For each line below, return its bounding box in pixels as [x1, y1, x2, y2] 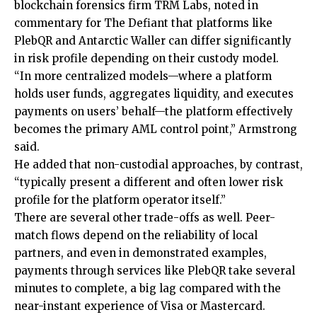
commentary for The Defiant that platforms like [14, 16, 272, 30]
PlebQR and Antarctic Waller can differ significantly [14, 33, 292, 47]
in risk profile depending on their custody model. [14, 51, 279, 65]
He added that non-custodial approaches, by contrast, [14, 157, 303, 171]
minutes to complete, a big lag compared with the [14, 281, 281, 295]
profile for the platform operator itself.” [14, 192, 226, 207]
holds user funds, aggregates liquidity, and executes [14, 86, 294, 100]
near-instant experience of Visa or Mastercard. [14, 299, 265, 313]
